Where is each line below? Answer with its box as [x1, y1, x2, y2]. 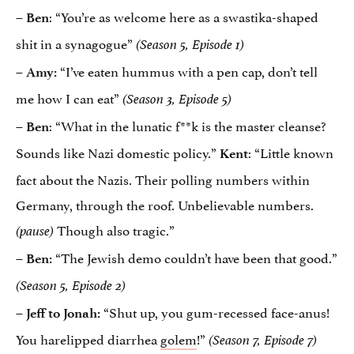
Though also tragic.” [54, 218, 175, 239]
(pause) [16, 222, 54, 239]
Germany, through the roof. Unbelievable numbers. [16, 193, 314, 214]
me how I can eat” [16, 86, 122, 107]
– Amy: [16, 63, 60, 80]
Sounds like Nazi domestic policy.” [16, 141, 220, 162]
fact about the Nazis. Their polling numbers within [16, 168, 310, 189]
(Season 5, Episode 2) [16, 277, 126, 294]
